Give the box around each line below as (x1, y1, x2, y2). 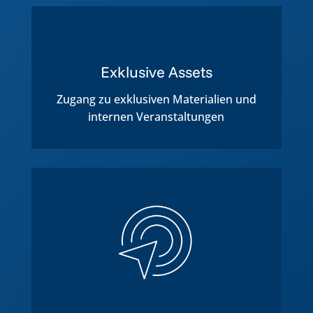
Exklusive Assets (100, 62, 212, 82)
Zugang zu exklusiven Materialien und (56, 92, 256, 108)
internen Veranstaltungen (88, 109, 225, 125)
